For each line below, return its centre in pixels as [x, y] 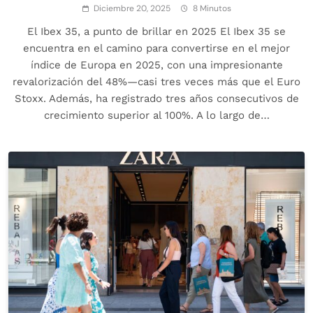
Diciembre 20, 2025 [132, 8]
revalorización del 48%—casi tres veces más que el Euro [156, 81]
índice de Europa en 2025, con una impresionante [156, 65]
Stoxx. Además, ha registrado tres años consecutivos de [156, 98]
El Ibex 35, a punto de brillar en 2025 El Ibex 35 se [156, 31]
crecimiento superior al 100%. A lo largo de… [156, 115]
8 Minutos [212, 8]
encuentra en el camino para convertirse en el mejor [156, 48]
